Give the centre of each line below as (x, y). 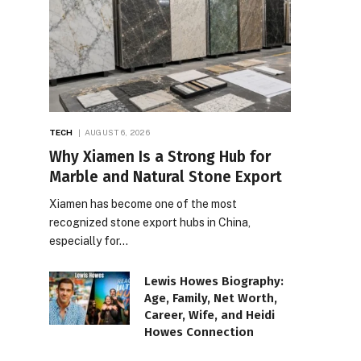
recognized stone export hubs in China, (150, 222)
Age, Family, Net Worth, (211, 298)
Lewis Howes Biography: (214, 281)
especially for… (89, 241)
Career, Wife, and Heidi (210, 315)
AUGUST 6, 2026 (117, 132)
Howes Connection (199, 332)
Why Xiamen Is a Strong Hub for (160, 156)
